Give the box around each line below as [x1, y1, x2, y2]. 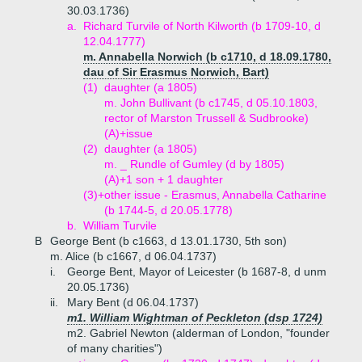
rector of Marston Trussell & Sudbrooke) [104, 112, 309, 124]
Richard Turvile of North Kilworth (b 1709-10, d [83, 19, 321, 32]
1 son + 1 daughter [126, 173, 223, 186]
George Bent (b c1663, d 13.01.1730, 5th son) [50, 234, 287, 247]
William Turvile [83, 219, 157, 232]
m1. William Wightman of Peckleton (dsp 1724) [67, 311, 322, 324]
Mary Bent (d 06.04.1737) [67, 296, 199, 309]
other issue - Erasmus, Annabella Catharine [104, 188, 326, 201]
